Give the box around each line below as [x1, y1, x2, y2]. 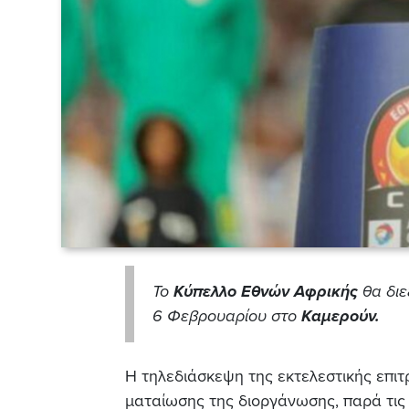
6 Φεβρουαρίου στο [152, 305, 301, 326]
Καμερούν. [301, 305, 380, 326]
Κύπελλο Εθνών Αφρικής [173, 280, 358, 301]
